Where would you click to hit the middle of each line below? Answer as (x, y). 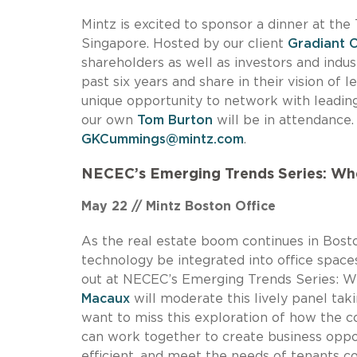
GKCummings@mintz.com (163, 139)
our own (109, 120)
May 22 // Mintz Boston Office (178, 206)
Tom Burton (175, 120)
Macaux (106, 298)
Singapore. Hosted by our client (184, 43)
